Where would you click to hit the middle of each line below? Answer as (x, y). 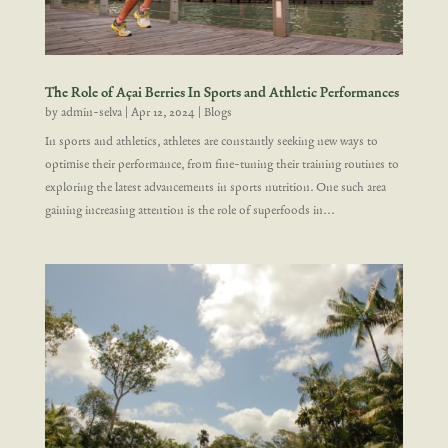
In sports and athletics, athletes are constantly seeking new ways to (211, 141)
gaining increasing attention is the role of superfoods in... (189, 210)
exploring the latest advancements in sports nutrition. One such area (215, 187)
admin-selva (91, 112)
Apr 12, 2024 (162, 112)
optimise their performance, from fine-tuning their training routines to (221, 164)
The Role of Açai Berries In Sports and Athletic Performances (221, 93)
